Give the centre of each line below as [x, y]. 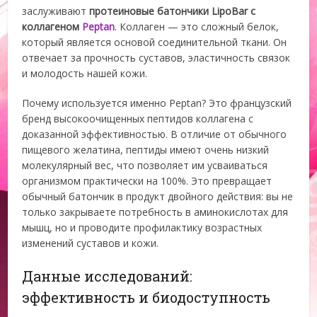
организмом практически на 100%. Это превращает [147, 181]
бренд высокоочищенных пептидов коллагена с [138, 119]
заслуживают [56, 11]
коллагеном [52, 27]
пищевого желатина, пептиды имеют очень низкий [146, 150]
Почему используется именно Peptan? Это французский [157, 103]
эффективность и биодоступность [146, 298]
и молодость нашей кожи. [85, 74]
